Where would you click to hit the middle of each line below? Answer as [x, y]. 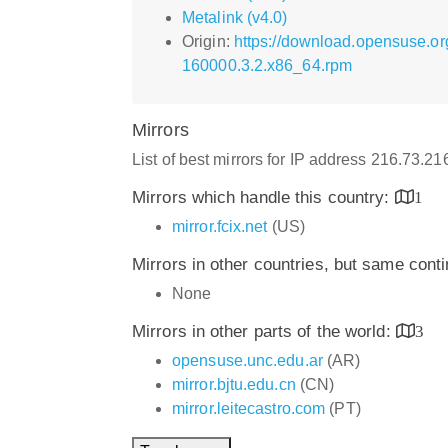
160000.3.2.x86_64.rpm [267, 65]
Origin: [208, 41]
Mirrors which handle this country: [263, 197]
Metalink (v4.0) [235, 17]
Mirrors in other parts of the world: [264, 331]
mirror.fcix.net [220, 226]
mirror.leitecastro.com [249, 408]
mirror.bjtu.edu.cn [234, 384]
